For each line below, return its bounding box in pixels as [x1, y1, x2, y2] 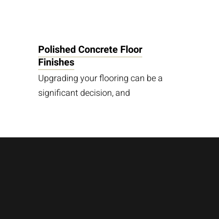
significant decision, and [38, 87, 131, 100]
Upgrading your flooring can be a [38, 72, 163, 85]
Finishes [38, 55, 75, 69]
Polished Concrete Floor [38, 43, 143, 57]
